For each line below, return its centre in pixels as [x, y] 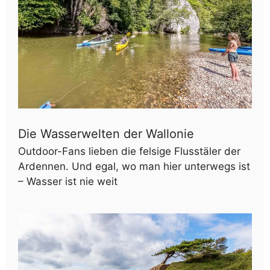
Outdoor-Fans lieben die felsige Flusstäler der [129, 151]
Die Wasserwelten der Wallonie [106, 133]
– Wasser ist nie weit [68, 181]
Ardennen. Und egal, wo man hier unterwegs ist [134, 166]
